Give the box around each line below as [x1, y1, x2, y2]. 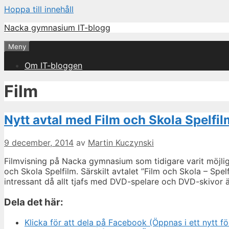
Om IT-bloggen [25, 60, 82, 71]
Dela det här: [4, 196, 63, 208]
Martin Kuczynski [88, 137, 154, 148]
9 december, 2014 [4, 137, 74, 148]
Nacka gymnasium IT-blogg [4, 22, 110, 33]
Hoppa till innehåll [4, 4, 74, 14]
